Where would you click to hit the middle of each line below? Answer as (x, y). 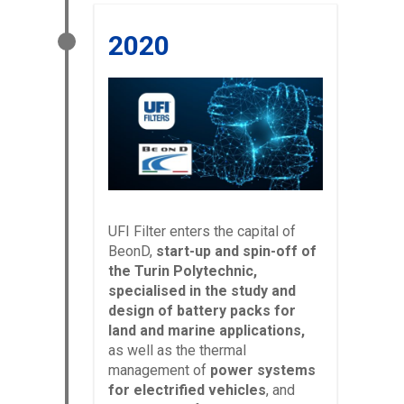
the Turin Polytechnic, (183, 271)
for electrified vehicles (187, 390)
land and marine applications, (207, 330)
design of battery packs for (202, 310)
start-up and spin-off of (234, 251)
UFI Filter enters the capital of (202, 231)
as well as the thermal (177, 350)
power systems (263, 370)
